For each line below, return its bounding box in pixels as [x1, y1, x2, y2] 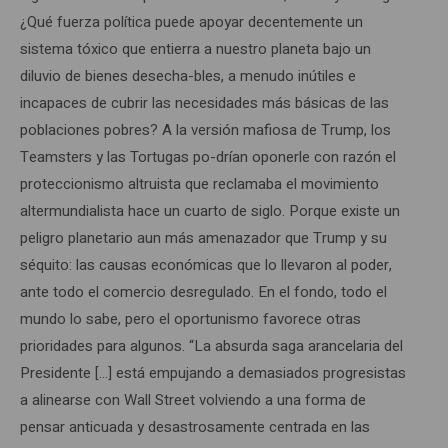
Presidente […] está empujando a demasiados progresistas [20, 361, 406, 384]
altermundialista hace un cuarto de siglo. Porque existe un [20, 199, 400, 222]
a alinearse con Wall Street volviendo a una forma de [20, 388, 366, 411]
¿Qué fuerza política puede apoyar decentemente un [20, 10, 363, 33]
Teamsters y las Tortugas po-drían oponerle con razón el [20, 145, 396, 168]
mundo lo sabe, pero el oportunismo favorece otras [20, 307, 361, 330]
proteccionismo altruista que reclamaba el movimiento [20, 172, 379, 195]
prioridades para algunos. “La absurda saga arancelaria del [20, 334, 403, 357]
